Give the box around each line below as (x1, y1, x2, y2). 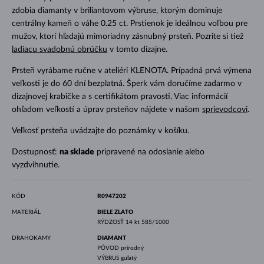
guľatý (120, 255, 137, 261)
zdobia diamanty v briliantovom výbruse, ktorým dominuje (11, 6, 222, 15)
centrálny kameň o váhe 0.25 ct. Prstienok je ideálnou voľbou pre (11, 19, 247, 28)
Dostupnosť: (11, 147, 60, 156)
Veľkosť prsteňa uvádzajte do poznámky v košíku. (11, 126, 189, 135)
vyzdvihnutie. (11, 160, 60, 169)
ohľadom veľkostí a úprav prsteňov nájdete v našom (11, 105, 202, 114)
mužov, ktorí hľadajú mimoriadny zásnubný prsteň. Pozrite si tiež (11, 32, 243, 41)
